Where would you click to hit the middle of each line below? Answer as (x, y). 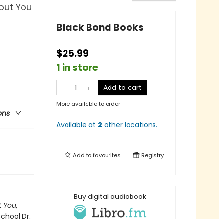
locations (140, 124)
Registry (152, 155)
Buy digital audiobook (110, 196)
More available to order (88, 103)
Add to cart (122, 87)
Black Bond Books (100, 27)
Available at (77, 124)
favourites (107, 155)
